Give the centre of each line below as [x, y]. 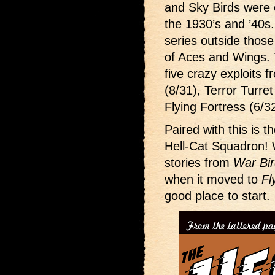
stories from [199, 163]
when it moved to [213, 180]
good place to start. [217, 196]
